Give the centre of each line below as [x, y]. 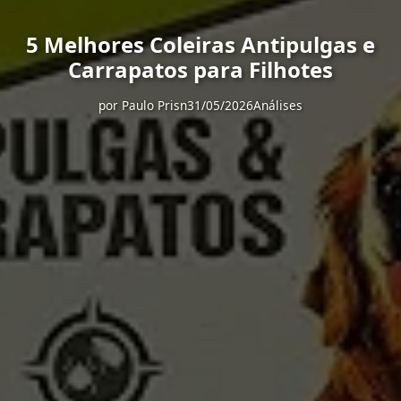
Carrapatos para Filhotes [200, 69]
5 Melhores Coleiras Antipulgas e [200, 44]
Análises [278, 105]
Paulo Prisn [154, 105]
